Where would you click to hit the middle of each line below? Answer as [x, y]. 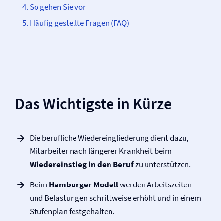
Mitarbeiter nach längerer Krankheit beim [101, 151]
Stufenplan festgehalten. [72, 211]
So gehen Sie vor [58, 7]
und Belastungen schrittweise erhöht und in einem [115, 198]
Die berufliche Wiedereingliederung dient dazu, [109, 138]
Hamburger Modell [84, 184]
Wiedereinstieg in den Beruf [82, 164]
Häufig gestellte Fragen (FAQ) [79, 23]
